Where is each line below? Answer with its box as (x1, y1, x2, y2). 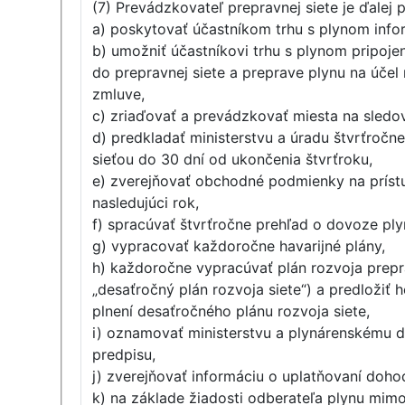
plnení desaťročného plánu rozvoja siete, (92, 302, 371, 320)
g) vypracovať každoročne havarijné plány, (92, 237, 386, 255)
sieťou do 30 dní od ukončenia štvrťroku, (92, 150, 373, 168)
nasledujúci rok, (92, 193, 200, 212)
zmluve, (92, 85, 146, 103)
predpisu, (92, 345, 156, 363)
